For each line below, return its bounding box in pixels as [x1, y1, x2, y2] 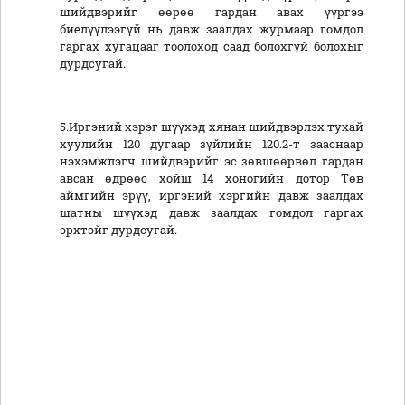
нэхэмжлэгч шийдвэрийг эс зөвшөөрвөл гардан [60, 154, 363, 169]
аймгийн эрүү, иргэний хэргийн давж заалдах [60, 188, 363, 203]
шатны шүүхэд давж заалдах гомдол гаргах [60, 205, 363, 221]
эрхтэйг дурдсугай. [60, 222, 177, 238]
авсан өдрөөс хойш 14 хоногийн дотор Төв [60, 171, 363, 186]
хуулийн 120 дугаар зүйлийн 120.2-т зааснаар [60, 137, 363, 152]
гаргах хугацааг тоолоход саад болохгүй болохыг [60, 39, 363, 54]
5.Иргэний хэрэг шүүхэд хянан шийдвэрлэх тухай [60, 119, 363, 135]
